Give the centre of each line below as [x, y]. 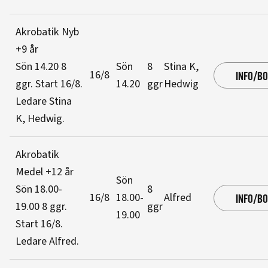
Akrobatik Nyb [47, 32]
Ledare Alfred [46, 241]
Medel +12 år [45, 172]
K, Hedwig [39, 119]
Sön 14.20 [38, 67]
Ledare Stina [44, 101]
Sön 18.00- [39, 189]
